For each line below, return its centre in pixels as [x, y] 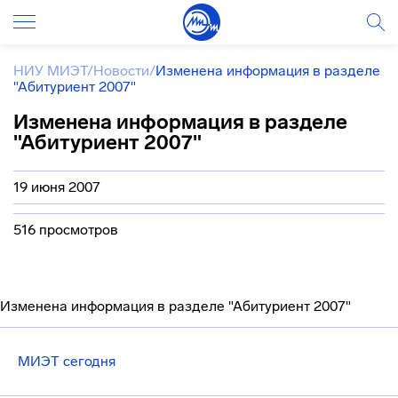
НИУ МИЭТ [50, 71]
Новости [121, 71]
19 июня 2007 [57, 187]
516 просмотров [66, 230]
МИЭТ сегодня [67, 361]
